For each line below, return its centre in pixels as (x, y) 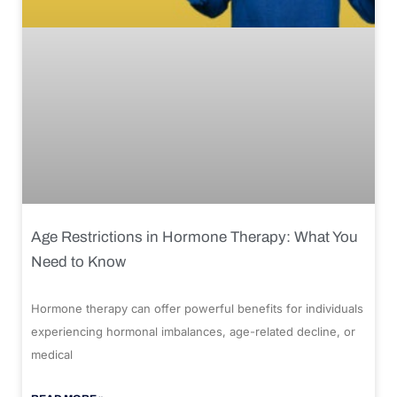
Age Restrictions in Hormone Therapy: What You (195, 237)
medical (52, 354)
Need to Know (78, 261)
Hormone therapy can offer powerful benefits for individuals (197, 308)
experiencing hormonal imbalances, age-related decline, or (193, 331)
